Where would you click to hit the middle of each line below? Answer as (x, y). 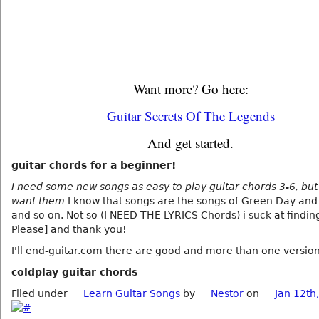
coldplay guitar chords (74, 272)
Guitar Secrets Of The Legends (190, 116)
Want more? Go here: (190, 89)
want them (38, 201)
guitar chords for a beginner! (94, 165)
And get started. (190, 143)
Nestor (227, 293)
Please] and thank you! (69, 229)
